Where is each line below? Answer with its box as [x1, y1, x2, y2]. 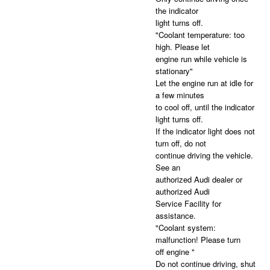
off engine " [155, 246, 195, 258]
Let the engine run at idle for [155, 77, 253, 89]
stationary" [155, 65, 193, 77]
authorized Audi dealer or [155, 174, 242, 186]
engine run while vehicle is [155, 53, 247, 65]
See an [155, 162, 180, 174]
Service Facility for [155, 198, 221, 210]
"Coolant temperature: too [155, 29, 245, 41]
